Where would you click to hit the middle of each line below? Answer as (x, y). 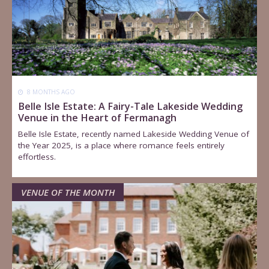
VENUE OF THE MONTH (68, 192)
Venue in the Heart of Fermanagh (98, 117)
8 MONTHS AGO (50, 92)
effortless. (37, 156)
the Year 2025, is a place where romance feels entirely (122, 145)
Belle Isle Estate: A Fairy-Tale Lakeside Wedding (131, 106)
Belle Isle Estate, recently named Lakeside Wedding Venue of (134, 134)
